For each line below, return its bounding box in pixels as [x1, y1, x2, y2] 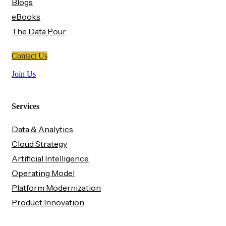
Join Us [12, 70, 36, 79]
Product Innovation [12, 197, 84, 207]
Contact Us [12, 51, 47, 61]
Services [12, 102, 39, 111]
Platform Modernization [12, 182, 101, 193]
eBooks [12, 12, 40, 22]
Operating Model [12, 167, 75, 178]
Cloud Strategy [12, 138, 67, 149]
